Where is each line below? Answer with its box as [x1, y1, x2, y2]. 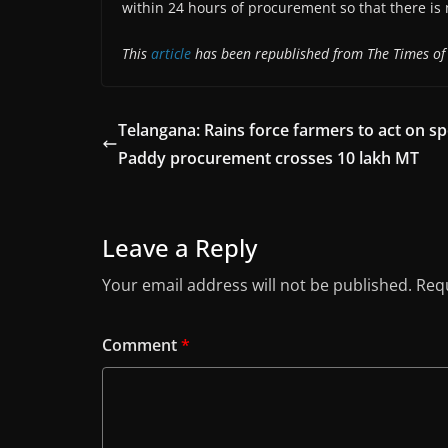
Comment [102, 334, 181, 357]
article [151, 44, 191, 64]
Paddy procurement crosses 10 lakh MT [118, 147, 419, 170]
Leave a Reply [102, 231, 257, 265]
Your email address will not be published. [102, 274, 412, 297]
